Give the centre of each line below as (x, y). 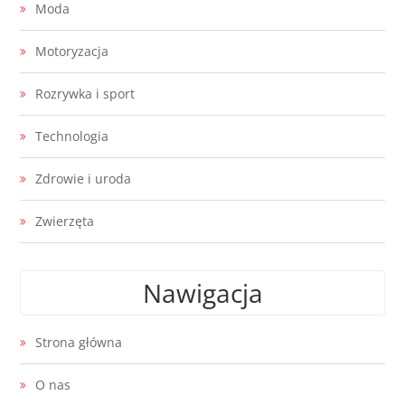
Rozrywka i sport (85, 93)
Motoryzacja (72, 51)
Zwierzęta (65, 221)
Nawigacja (202, 292)
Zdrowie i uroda (84, 178)
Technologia (72, 136)
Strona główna (79, 342)
